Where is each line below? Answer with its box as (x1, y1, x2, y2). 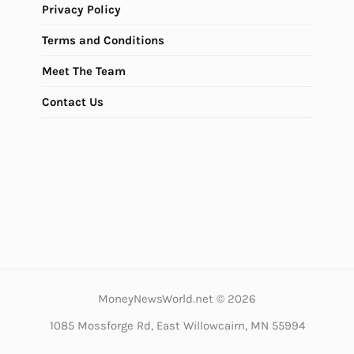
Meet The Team (42, 63, 126, 78)
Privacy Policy (42, 2, 121, 17)
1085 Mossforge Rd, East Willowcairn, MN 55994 (49, 318, 305, 333)
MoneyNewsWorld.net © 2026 (98, 291, 256, 306)
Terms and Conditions (42, 32, 164, 47)
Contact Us (42, 94, 104, 109)
